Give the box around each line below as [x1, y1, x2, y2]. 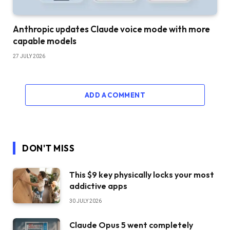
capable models [13, 35, 76, 47]
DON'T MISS [22, 143, 75, 154]
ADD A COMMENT [84, 91, 146, 100]
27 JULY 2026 [13, 53, 45, 60]
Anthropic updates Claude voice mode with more [13, 24, 210, 35]
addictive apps [69, 181, 127, 191]
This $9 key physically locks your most [69, 169, 214, 180]
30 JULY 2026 [69, 198, 102, 204]
